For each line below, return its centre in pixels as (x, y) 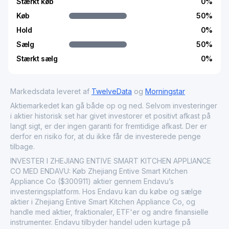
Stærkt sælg (37, 58)
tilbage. (22, 146)
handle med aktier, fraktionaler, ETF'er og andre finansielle (109, 212)
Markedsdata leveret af (51, 91)
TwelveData (112, 91)
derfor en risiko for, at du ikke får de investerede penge (106, 136)
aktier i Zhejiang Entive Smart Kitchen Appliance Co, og (103, 201)
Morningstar (165, 91)
